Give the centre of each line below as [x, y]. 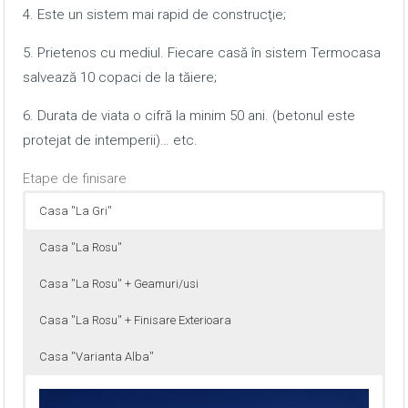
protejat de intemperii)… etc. [110, 140]
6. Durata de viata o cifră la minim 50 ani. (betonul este [189, 115]
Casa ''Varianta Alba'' [97, 356]
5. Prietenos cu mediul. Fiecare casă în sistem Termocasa [202, 52]
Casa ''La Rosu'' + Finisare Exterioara [135, 320]
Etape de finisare [75, 178]
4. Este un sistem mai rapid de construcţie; [154, 14]
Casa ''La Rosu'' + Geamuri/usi [119, 283]
